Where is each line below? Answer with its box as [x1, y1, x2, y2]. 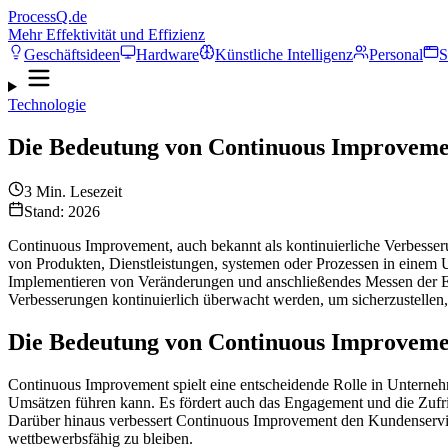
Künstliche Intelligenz [215, 46, 353, 63]
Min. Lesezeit [32, 182, 122, 200]
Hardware [136, 46, 199, 63]
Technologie [8, 96, 86, 113]
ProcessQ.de [8, 8, 87, 25]
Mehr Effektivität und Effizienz [8, 26, 205, 43]
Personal [369, 46, 423, 63]
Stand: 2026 [24, 202, 100, 220]
